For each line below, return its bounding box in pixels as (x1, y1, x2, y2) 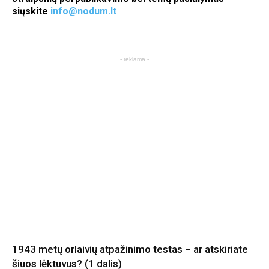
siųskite (12, 5, 50, 17)
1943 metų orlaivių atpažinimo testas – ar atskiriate (12, 243, 248, 255)
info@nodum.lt (50, 5, 116, 17)
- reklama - (120, 56, 149, 62)
